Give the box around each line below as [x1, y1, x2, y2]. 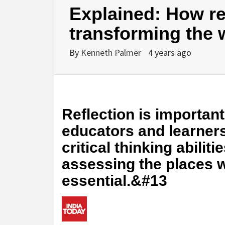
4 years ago [148, 47, 191, 59]
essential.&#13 [62, 172, 167, 189]
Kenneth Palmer [81, 47, 143, 59]
